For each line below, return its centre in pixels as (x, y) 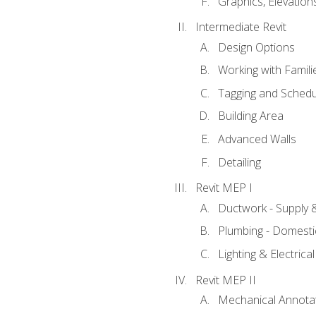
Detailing (239, 162)
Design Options (256, 47)
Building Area (250, 116)
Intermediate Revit (241, 27)
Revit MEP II (225, 280)
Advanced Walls (257, 139)
